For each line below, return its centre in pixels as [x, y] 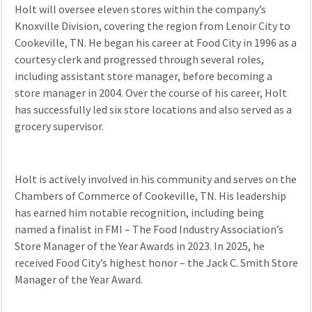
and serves [238, 180]
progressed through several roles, [183, 60]
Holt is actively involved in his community [113, 180]
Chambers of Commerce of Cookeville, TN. [116, 196]
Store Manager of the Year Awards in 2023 [112, 247]
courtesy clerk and [58, 60]
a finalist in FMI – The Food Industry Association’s [166, 230]
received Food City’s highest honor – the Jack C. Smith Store [156, 263]
